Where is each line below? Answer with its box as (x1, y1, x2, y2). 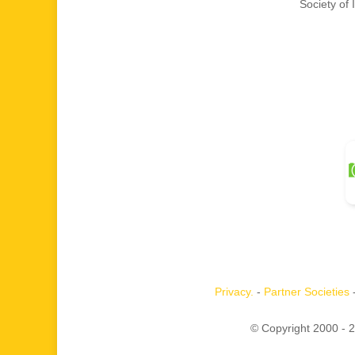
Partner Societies (263, 285, 349, 298)
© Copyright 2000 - (250, 322, 349, 334)
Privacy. (214, 285, 254, 298)
